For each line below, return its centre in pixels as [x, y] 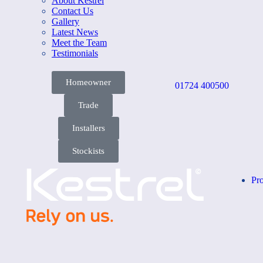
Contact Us [73, 11]
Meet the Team [79, 43]
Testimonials [75, 53]
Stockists [88, 151]
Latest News [75, 32]
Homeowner [88, 82]
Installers [88, 128]
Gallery [65, 21]
